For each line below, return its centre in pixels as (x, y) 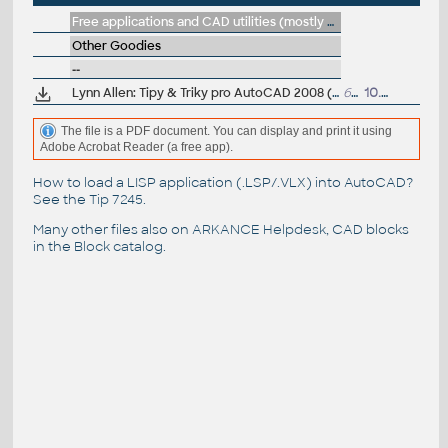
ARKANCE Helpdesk (258, 229)
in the (53, 246)
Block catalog (118, 246)
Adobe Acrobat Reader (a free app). (136, 147)
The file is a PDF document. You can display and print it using (226, 130)
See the (60, 199)
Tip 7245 (115, 199)
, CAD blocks (367, 229)
